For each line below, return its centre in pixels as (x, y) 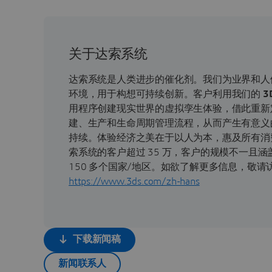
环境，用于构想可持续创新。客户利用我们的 (166, 94)
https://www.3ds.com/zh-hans (134, 181)
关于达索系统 (108, 54)
